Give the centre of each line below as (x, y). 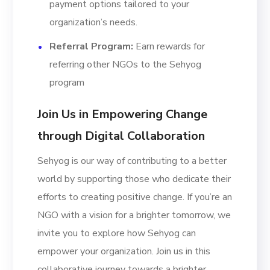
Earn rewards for (169, 46)
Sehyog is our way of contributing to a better (132, 161)
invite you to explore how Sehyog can (117, 233)
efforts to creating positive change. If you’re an (135, 197)
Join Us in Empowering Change (123, 114)
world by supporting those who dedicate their (134, 179)
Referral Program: (92, 46)
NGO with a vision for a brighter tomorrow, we (134, 215)
